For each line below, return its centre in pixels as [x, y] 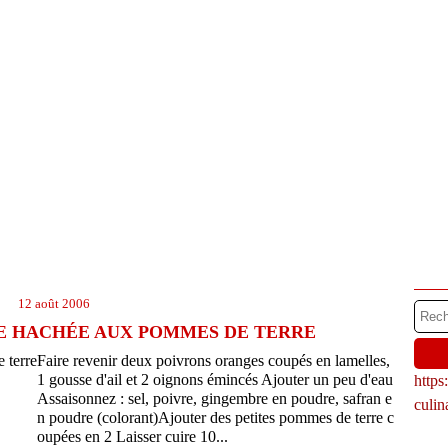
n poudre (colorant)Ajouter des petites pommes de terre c [215, 417]
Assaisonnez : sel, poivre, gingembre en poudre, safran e [214, 398]
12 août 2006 [54, 303]
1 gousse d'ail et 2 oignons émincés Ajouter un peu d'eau [215, 379]
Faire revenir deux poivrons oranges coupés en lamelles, [213, 360]
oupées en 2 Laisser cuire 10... [132, 436]
